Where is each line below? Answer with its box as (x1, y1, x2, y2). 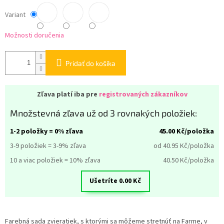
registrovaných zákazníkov (98, 89, 187, 100)
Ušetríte (89, 176, 119, 186)
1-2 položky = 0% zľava (10, 126, 83, 137)
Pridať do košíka (65, 59, 115, 68)
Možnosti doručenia (5, 30, 64, 41)
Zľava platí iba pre (36, 89, 99, 100)
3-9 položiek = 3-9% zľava (10, 141, 86, 151)
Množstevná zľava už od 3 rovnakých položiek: (10, 107, 197, 119)
